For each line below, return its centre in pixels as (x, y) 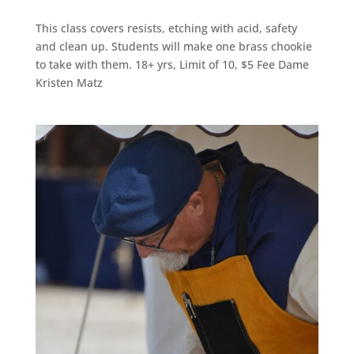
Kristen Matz (69, 83)
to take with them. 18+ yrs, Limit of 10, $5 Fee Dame (172, 65)
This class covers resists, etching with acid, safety (166, 28)
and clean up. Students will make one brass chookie (173, 47)
